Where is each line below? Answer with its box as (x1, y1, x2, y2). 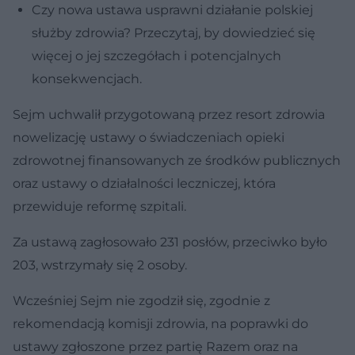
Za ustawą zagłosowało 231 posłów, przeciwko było (13, 234, 327, 250)
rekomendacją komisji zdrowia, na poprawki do (13, 315, 308, 331)
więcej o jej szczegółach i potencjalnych (32, 48, 281, 63)
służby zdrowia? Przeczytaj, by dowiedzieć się (32, 25, 315, 40)
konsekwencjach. (32, 71, 142, 86)
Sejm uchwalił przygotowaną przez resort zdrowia (13, 106, 325, 122)
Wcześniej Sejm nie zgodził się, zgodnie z (13, 292, 270, 308)
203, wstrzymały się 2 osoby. (13, 257, 187, 273)
